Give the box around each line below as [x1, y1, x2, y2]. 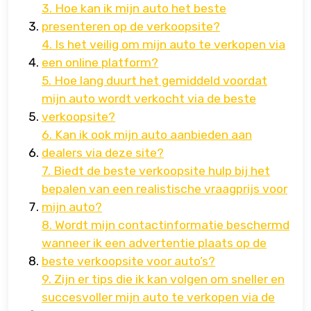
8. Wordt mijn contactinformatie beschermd [42, 218, 289, 233]
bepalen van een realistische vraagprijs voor [42, 182, 287, 196]
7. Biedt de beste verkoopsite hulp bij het [42, 164, 270, 178]
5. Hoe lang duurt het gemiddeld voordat [42, 74, 267, 88]
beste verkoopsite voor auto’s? [42, 254, 215, 269]
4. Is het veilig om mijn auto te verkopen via [42, 37, 285, 52]
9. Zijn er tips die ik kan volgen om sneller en [42, 272, 285, 287]
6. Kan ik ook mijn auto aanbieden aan [42, 128, 252, 142]
